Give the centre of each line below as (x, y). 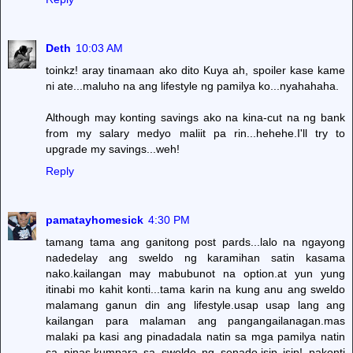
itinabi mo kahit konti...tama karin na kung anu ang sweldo (195, 289)
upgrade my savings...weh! (113, 149)
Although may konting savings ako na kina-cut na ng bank (195, 117)
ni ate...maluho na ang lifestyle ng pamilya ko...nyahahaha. (192, 85)
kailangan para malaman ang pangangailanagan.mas (195, 320)
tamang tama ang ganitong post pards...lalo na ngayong (195, 242)
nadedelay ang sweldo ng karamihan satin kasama (195, 257)
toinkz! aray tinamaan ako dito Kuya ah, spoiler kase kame (195, 70)
